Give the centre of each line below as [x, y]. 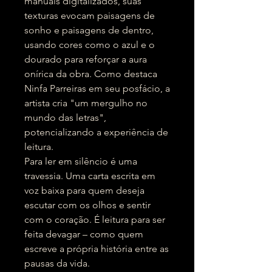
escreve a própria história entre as [97, 249]
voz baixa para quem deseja [84, 190]
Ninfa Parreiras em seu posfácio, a [97, 88]
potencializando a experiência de [96, 132]
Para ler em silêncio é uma [81, 161]
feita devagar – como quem [84, 234]
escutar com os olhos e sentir [87, 205]
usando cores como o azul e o [90, 45]
